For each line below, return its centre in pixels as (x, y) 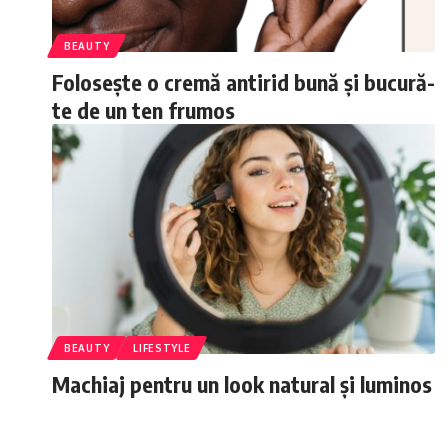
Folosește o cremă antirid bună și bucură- (243, 82)
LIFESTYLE (162, 348)
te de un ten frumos (143, 110)
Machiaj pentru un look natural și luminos (242, 384)
